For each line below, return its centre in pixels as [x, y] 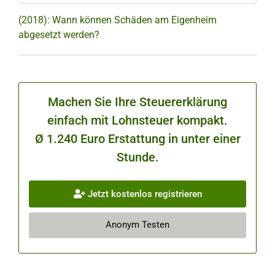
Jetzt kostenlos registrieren [143, 194]
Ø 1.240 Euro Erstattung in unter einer [137, 139]
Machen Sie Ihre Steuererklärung [137, 102]
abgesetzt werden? [59, 35]
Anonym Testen [137, 225]
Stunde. [137, 157]
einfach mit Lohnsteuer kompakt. [137, 120]
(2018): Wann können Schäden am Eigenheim [118, 20]
